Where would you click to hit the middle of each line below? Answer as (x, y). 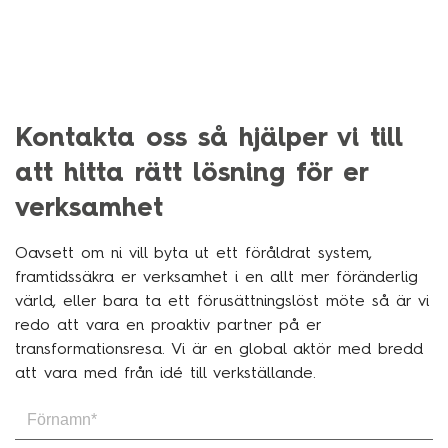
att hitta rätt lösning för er (191, 171)
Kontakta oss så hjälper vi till (208, 136)
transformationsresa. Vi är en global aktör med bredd (219, 348)
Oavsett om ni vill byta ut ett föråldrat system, (193, 252)
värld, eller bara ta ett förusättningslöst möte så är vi (222, 300)
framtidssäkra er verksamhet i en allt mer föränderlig (216, 276)
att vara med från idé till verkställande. (169, 372)
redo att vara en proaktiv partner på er (168, 324)
